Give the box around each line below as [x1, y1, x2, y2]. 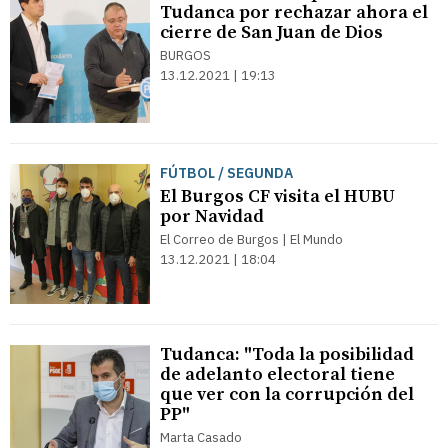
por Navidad [160, 205, 264, 228]
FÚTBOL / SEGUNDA [160, 164, 293, 182]
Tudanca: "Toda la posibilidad [160, 343, 414, 366]
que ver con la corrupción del [160, 383, 414, 406]
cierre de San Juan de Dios [160, 21, 383, 44]
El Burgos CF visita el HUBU [160, 185, 395, 208]
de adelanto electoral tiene [160, 363, 395, 386]
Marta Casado [160, 429, 242, 446]
